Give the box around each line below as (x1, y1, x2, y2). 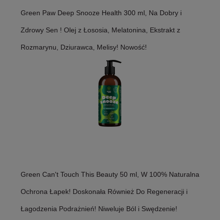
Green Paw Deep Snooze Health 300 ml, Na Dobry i (21, 8, 182, 17)
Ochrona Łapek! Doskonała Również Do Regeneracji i (21, 187, 188, 195)
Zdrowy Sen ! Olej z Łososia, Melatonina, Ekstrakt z (21, 26, 180, 34)
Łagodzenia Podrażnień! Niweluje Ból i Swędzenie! (21, 204, 177, 213)
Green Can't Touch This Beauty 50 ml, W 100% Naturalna (21, 170, 199, 178)
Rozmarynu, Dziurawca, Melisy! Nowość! (21, 43, 147, 51)
